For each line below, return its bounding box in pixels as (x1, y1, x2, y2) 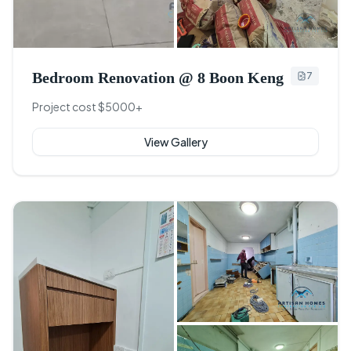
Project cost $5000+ (32, 100, 143, 114)
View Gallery (143, 135, 208, 150)
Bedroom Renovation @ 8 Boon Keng (32, 69, 284, 87)
